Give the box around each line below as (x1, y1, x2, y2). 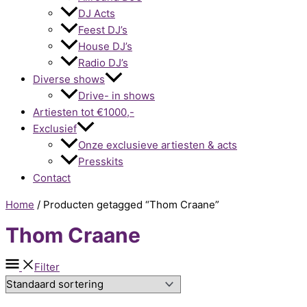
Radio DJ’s (78, 56, 128, 69)
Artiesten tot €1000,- (33, 105, 134, 119)
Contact (33, 171, 71, 184)
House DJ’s (78, 39, 132, 53)
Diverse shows (33, 72, 105, 86)
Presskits (78, 154, 123, 168)
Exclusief (33, 121, 77, 135)
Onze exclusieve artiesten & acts (78, 138, 237, 151)
